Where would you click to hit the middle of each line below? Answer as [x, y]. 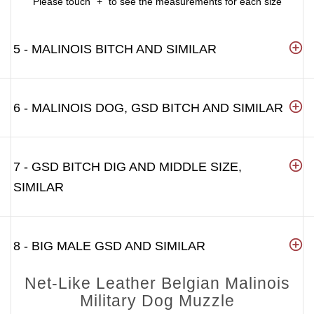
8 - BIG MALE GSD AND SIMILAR [109, 246]
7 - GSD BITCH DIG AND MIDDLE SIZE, [128, 166]
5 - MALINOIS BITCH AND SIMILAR [115, 49]
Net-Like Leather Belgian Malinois [157, 283]
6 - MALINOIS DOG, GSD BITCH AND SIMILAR [148, 108]
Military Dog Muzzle [157, 300]
